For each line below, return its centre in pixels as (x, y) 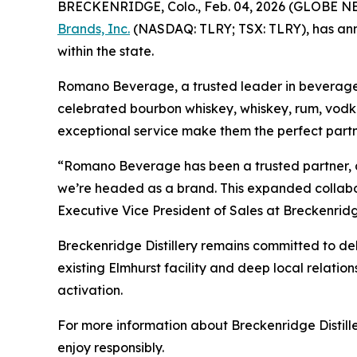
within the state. (106, 51)
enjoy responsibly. (111, 347)
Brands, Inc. (94, 29)
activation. (90, 290)
